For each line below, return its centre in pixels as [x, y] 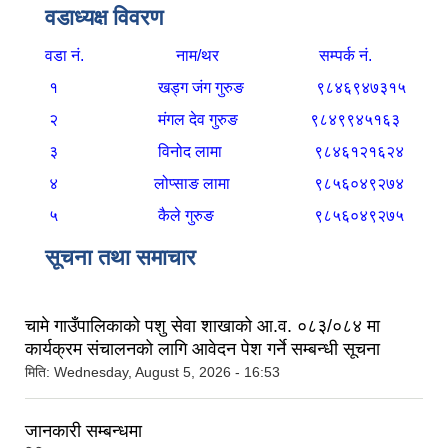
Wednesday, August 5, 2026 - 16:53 [167, 372]
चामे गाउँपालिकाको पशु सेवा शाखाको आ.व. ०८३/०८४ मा [202, 326]
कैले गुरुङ [186, 216]
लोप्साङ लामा [192, 184]
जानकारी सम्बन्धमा [83, 431]
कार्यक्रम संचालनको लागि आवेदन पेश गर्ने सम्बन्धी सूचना [202, 349]
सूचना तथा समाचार [120, 258]
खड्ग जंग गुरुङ [201, 88]
